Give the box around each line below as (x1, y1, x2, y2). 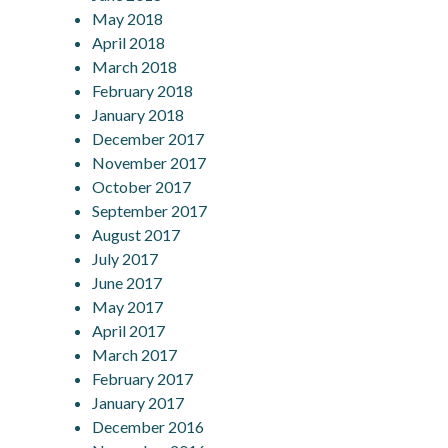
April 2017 (92, 320, 166, 340)
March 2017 (92, 344, 178, 364)
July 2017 (92, 248, 159, 268)
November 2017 (92, 152, 207, 172)
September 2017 (92, 200, 208, 220)
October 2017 (92, 176, 192, 196)
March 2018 (92, 56, 178, 76)
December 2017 (92, 128, 205, 148)
